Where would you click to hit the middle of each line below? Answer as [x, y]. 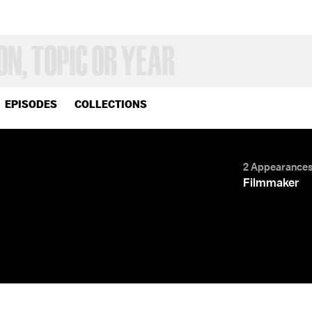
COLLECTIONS [111, 104]
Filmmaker [271, 182]
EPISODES [31, 104]
